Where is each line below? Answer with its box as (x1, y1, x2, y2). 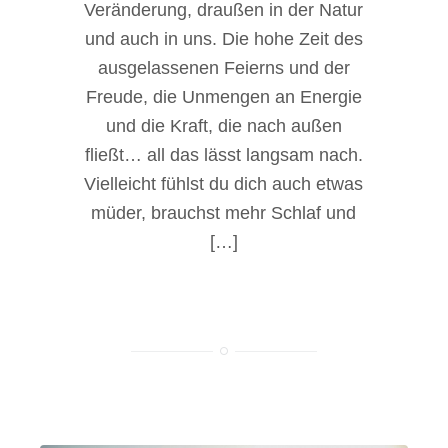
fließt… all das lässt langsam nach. (84, 145, 363, 166)
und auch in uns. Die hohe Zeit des (84, 29, 363, 50)
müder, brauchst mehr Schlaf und (91, 203, 357, 224)
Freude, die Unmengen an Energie (85, 87, 362, 108)
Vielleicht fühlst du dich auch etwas (84, 174, 364, 195)
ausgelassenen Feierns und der (97, 58, 350, 79)
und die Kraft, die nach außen (105, 116, 342, 137)
